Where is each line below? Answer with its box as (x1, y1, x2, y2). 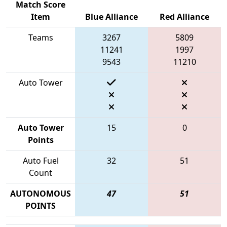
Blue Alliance (85, 11, 138, 22)
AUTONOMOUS (10, 187, 71, 199)
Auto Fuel (22, 155, 59, 166)
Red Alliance (160, 11, 209, 22)
